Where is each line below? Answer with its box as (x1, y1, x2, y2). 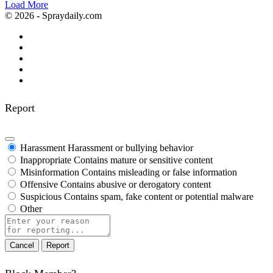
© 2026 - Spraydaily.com (5, 10, 102, 21)
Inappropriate (20, 154, 71, 165)
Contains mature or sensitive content (74, 154, 213, 165)
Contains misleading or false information (82, 166, 237, 177)
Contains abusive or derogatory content (60, 179, 211, 190)
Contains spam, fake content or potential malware (64, 191, 253, 202)
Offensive (20, 179, 58, 190)
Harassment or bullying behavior (68, 142, 193, 153)
